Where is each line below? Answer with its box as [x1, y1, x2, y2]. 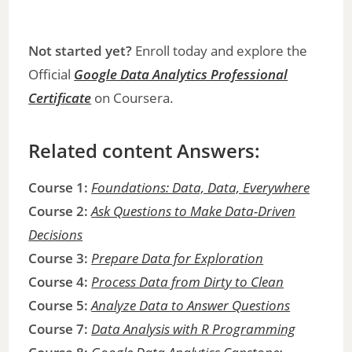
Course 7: [28, 319, 89, 338]
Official [28, 64, 75, 83]
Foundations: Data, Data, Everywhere [91, 178, 310, 196]
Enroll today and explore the [132, 41, 308, 60]
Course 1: [28, 178, 89, 196]
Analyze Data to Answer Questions [91, 295, 291, 314]
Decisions [28, 225, 83, 244]
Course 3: [28, 248, 89, 267]
